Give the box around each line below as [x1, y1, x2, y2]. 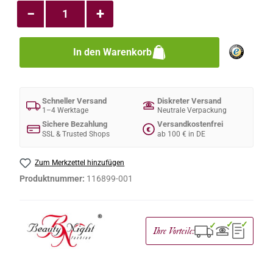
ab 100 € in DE [157, 129, 205, 138]
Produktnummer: [19, 173, 87, 183]
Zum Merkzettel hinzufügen [35, 158, 125, 167]
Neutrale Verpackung [157, 105, 227, 115]
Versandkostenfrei [157, 119, 223, 129]
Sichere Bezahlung [42, 119, 107, 129]
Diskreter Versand [157, 96, 221, 105]
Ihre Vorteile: [154, 225, 194, 236]
